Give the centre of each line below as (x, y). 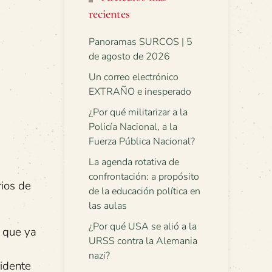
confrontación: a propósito (144, 177)
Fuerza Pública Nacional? (142, 141)
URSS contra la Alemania (143, 241)
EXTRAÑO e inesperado (140, 92)
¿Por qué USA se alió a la (143, 226)
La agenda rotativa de (134, 162)
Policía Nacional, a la (133, 127)
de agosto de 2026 (129, 56)
